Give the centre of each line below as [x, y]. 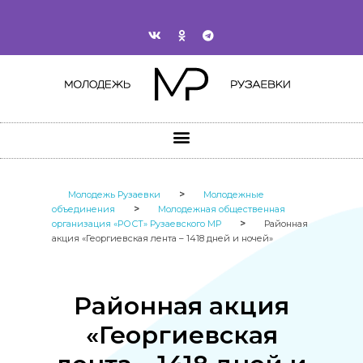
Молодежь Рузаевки [114, 195]
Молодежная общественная [222, 209]
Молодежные [234, 195]
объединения [83, 209]
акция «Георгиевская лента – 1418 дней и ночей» [162, 239]
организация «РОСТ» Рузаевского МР [137, 224]
